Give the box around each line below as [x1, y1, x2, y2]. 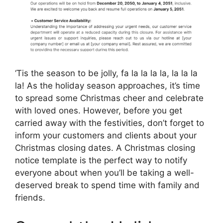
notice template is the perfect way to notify [15, 155, 187, 165]
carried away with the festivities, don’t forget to [15, 118, 204, 128]
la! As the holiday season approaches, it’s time [15, 81, 200, 91]
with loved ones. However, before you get [15, 106, 182, 115]
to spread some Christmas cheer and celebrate [15, 93, 204, 103]
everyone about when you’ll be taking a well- [15, 168, 194, 178]
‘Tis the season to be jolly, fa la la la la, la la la [15, 68, 198, 78]
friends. [15, 193, 45, 203]
